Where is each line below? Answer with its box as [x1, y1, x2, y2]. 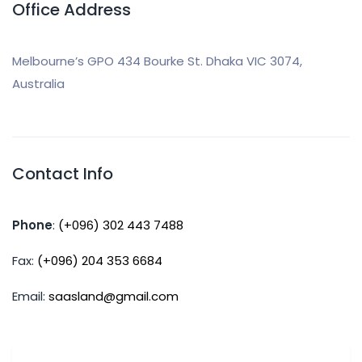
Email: [12, 288, 45, 305]
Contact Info [12, 162, 113, 185]
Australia [12, 75, 65, 92]
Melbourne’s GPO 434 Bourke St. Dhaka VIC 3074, [12, 53, 302, 69]
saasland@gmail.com [48, 288, 179, 305]
